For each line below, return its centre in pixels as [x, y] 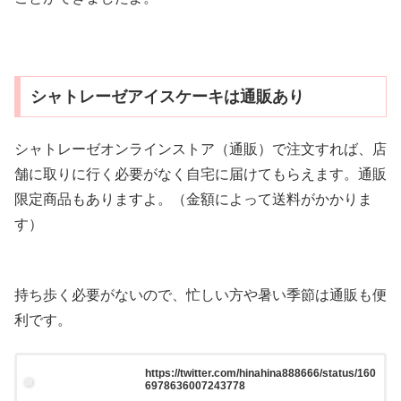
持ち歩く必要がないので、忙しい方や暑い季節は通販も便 [200, 294]
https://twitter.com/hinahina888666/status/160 [260, 373]
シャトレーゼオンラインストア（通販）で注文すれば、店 [200, 149]
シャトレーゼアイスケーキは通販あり [167, 97]
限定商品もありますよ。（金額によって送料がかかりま [193, 200]
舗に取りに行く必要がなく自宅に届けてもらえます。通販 [200, 175]
